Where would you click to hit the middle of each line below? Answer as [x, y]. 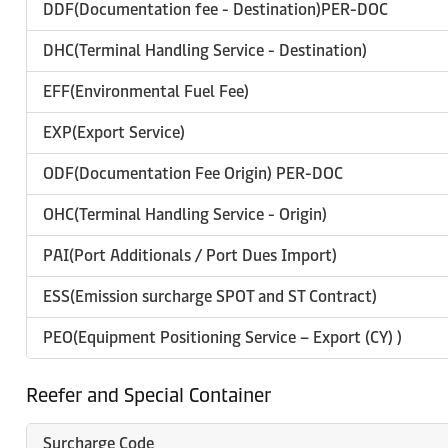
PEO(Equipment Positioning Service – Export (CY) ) [222, 337]
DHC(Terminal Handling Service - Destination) [205, 50]
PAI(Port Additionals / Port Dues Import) [190, 255]
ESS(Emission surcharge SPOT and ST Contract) [210, 296]
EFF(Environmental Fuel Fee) [146, 91]
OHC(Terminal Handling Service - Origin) [185, 214]
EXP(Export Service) [114, 132]
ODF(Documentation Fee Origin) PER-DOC [193, 173]
